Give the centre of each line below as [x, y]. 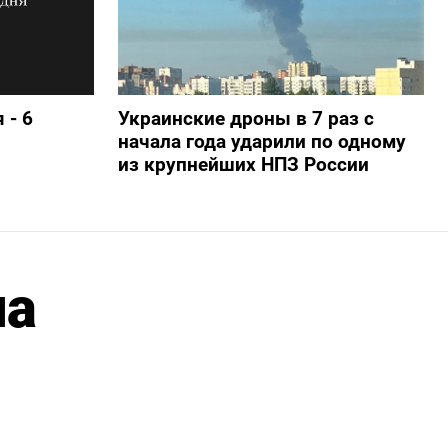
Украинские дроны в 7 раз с [245, 119]
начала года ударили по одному [261, 142]
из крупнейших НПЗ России [243, 165]
